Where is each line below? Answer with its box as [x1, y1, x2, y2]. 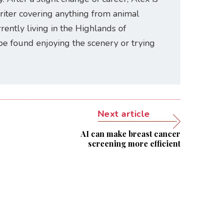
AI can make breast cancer [80, 128, 180, 139]
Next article [97, 108, 150, 120]
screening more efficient [88, 138, 180, 149]
